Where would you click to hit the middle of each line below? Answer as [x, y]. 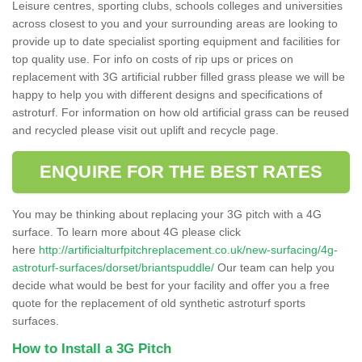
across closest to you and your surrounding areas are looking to [175, 23]
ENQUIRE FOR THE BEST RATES [181, 171]
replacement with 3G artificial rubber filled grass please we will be [179, 76]
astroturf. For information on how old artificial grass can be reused [181, 112]
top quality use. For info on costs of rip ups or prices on [153, 59]
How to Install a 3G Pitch [92, 348]
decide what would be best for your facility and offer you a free [171, 285]
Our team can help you [274, 267]
